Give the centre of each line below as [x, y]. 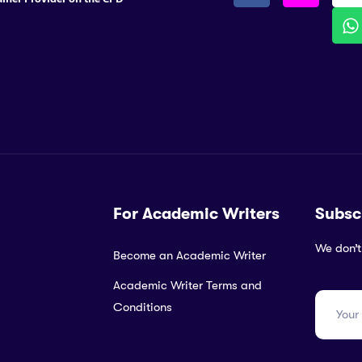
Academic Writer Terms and [187, 285]
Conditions [142, 307]
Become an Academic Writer [189, 255]
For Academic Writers [196, 213]
